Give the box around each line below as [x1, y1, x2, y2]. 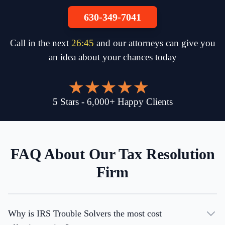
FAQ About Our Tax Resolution [10, 146, 215, 163]
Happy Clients [117, 96, 173, 107]
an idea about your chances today [48, 52, 177, 63]
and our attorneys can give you [96, 38, 215, 49]
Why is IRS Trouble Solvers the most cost [8, 208, 162, 219]
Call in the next [10, 38, 71, 49]
